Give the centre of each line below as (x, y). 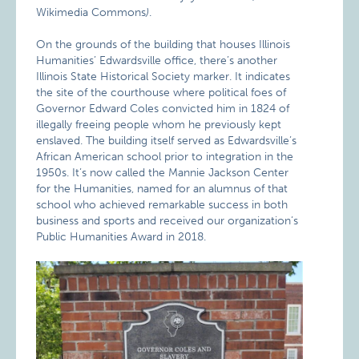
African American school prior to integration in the (165, 157)
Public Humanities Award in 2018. (121, 237)
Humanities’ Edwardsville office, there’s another (157, 61)
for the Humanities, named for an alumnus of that (162, 189)
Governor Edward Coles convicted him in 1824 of (163, 109)
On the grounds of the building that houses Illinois (163, 45)
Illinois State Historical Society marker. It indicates (163, 77)
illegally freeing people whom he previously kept (159, 125)
